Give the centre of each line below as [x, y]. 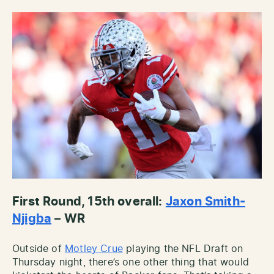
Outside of [39, 249]
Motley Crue [94, 249]
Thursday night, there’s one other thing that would [131, 262]
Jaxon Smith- [206, 202]
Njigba [32, 219]
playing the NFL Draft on [183, 249]
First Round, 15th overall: [89, 202]
